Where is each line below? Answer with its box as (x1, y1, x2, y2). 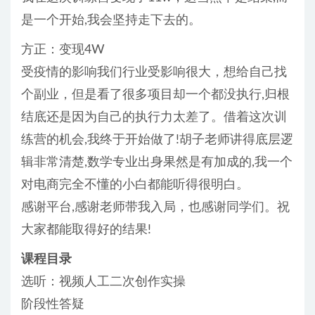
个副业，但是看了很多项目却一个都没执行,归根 (21, 89, 290, 102)
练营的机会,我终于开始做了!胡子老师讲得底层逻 (21, 134, 293, 147)
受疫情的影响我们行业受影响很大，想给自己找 (21, 66, 287, 79)
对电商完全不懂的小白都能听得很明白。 (21, 179, 249, 192)
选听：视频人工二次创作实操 (21, 276, 186, 289)
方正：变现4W (21, 44, 105, 57)
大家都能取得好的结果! (21, 224, 151, 237)
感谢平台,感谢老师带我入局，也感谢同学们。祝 (21, 201, 290, 214)
